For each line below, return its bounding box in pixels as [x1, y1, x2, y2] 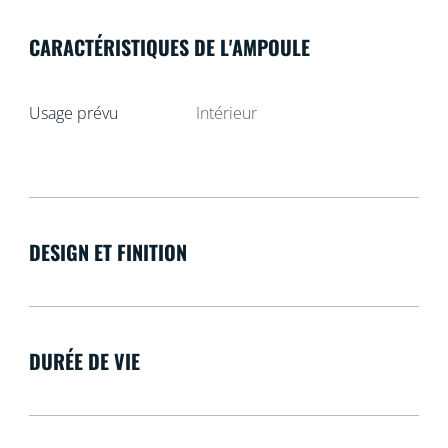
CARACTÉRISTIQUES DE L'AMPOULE [28, 31, 310, 62]
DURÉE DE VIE [28, 345, 140, 376]
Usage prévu [28, 101, 118, 124]
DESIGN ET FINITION [28, 236, 187, 267]
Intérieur [196, 101, 258, 124]
